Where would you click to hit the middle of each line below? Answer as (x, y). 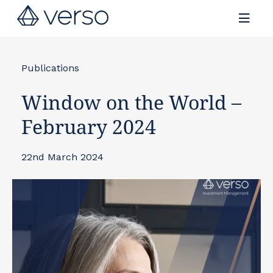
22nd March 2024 (62, 157)
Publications (50, 68)
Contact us (226, 12)
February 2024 (89, 126)
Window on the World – (131, 102)
